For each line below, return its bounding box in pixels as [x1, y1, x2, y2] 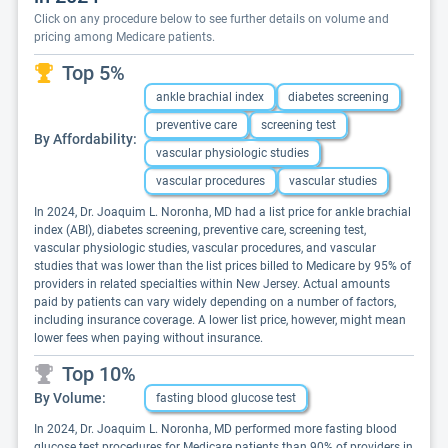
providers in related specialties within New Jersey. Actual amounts [34, 277, 390, 291]
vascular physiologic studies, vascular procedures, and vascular [34, 241, 376, 255]
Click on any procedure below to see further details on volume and [34, 12, 389, 26]
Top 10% [62, 362, 136, 386]
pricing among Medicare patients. [34, 30, 215, 44]
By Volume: [34, 389, 106, 406]
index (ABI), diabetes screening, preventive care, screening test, [34, 223, 366, 237]
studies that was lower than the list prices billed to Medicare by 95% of [34, 259, 411, 273]
